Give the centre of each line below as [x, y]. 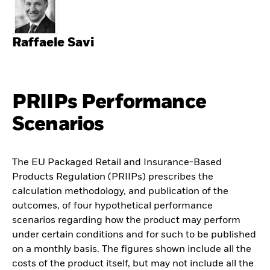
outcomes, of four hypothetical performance [112, 206]
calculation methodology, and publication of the [120, 192]
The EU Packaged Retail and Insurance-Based [117, 163]
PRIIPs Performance [109, 102]
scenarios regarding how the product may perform [126, 221]
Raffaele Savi [53, 43]
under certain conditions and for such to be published [134, 235]
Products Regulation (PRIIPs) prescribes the [113, 177]
